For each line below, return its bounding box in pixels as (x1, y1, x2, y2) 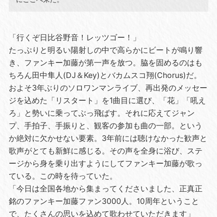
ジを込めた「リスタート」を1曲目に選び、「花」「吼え (8, 95, 206, 105)
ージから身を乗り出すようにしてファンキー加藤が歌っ (8, 158, 202, 168)
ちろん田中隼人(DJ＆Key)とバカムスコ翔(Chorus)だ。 (8, 70, 201, 80)
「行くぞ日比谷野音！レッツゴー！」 (8, 32, 140, 42)
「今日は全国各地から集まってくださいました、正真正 (8, 183, 202, 193)
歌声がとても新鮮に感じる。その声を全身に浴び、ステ (8, 145, 202, 155)
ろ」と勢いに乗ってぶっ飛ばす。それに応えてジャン (8, 108, 195, 118)
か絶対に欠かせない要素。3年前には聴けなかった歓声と (8, 133, 207, 143)
